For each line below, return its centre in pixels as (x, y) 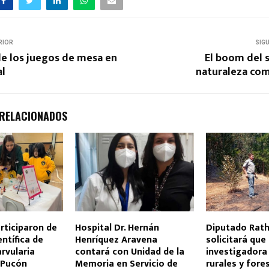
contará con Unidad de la (129, 252)
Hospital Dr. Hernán (117, 228)
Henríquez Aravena (116, 240)
